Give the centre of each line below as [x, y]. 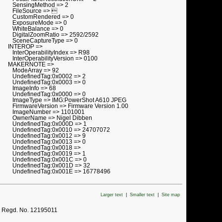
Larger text [112, 195]
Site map [171, 195]
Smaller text [142, 195]
